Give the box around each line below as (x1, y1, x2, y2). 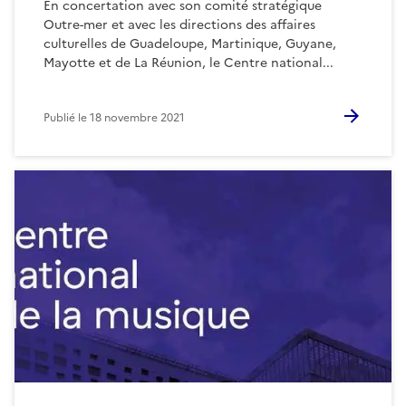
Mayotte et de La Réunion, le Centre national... (43, 53, 333, 72)
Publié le (43, 109, 90, 126)
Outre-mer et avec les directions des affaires (43, 14, 315, 34)
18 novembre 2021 (90, 109, 185, 126)
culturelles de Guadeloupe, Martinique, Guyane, (43, 34, 336, 53)
